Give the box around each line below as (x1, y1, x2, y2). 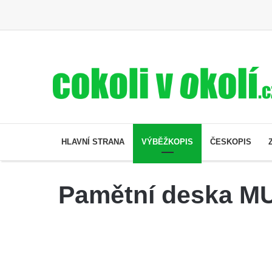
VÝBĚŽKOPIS (141, 137, 193, 146)
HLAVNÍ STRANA (61, 137, 124, 146)
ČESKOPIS (210, 137, 251, 146)
